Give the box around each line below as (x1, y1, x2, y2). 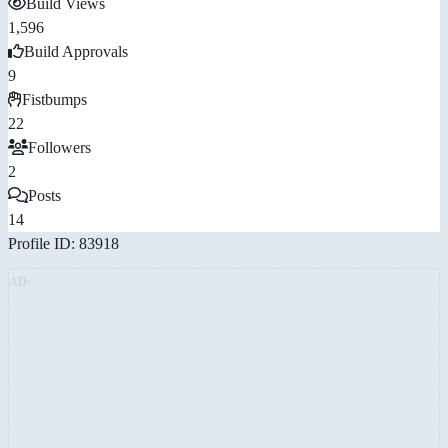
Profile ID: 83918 (8, 234, 119, 252)
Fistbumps (22, 90, 87, 108)
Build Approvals (24, 42, 128, 60)
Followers (28, 138, 91, 156)
